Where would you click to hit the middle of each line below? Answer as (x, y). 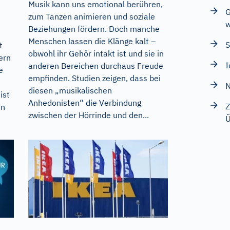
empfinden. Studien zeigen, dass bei (94, 78)
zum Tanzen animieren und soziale (91, 16)
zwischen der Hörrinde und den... (88, 115)
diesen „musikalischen (70, 90)
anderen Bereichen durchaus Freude (95, 65)
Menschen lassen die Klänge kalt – (92, 41)
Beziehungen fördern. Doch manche (94, 28)
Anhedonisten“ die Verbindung (84, 102)
